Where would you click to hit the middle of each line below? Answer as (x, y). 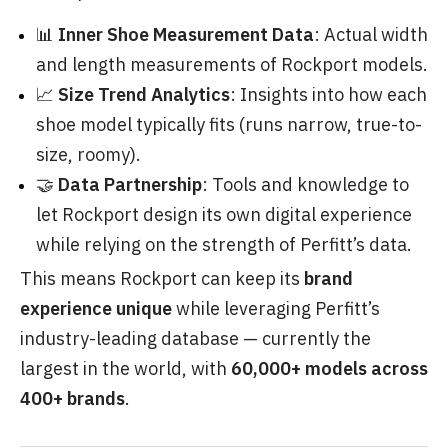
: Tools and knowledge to (305, 184)
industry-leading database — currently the (195, 338)
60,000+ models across (329, 368)
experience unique (96, 308)
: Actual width (371, 34)
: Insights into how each (328, 94)
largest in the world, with (125, 368)
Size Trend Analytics (144, 94)
